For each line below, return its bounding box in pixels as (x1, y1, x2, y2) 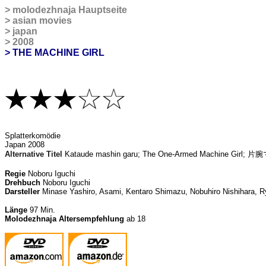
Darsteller (5, 187, 40, 196)
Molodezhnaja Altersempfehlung (5, 214, 124, 223)
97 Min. (27, 205, 55, 214)
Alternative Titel (5, 150, 62, 159)
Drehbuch (5, 178, 40, 187)
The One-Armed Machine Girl (142, 150, 243, 159)
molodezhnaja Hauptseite (12, 5, 127, 15)
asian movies (12, 15, 72, 26)
